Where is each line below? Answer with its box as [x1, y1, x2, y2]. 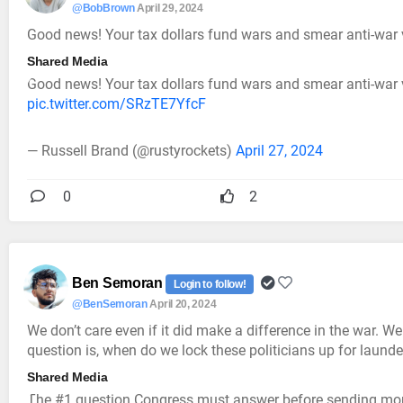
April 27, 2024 [236, 142, 323, 160]
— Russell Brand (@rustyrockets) [27, 142, 236, 160]
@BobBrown [72, 2, 135, 15]
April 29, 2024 [137, 2, 203, 15]
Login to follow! [174, 278, 246, 291]
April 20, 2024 [149, 298, 217, 311]
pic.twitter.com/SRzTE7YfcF [27, 95, 206, 113]
